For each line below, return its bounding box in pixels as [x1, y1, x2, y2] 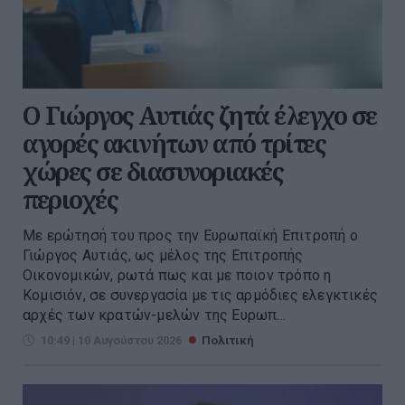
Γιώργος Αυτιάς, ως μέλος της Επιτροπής [23, 247, 304, 265]
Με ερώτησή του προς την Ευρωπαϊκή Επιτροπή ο [23, 227, 358, 245]
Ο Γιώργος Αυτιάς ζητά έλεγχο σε [23, 99, 377, 133]
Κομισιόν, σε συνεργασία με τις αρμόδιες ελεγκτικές [23, 287, 379, 305]
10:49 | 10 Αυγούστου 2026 [41, 334, 182, 348]
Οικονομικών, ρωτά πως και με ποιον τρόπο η [23, 267, 332, 285]
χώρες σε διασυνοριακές [23, 155, 283, 189]
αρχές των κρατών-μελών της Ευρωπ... [23, 306, 286, 325]
